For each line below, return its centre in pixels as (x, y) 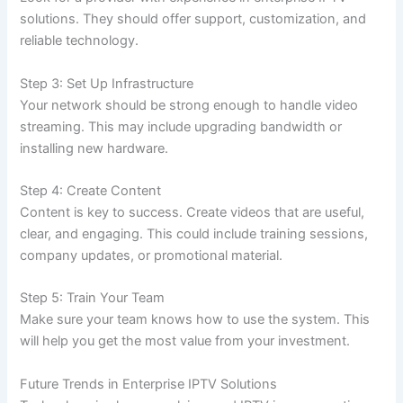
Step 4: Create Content (91, 191)
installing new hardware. (94, 148)
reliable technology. (80, 41)
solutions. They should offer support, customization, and (193, 19)
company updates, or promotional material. (152, 256)
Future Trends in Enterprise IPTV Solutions (149, 384)
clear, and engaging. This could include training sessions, (194, 234)
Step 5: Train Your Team (93, 298)
